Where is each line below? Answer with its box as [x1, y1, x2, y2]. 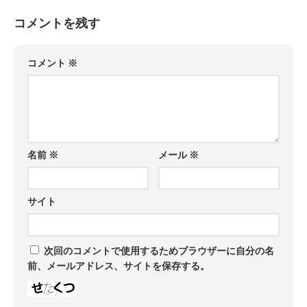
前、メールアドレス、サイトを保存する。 [27, 260, 210, 272]
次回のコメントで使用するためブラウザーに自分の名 [44, 245, 274, 257]
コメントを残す [14, 16, 100, 31]
